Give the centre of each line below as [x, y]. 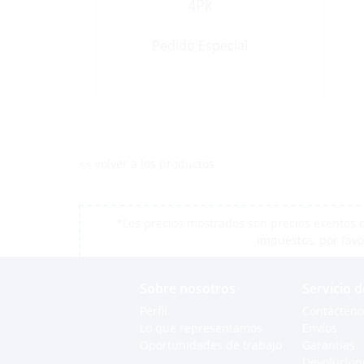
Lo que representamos [201, 328]
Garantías [329, 345]
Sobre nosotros [188, 289]
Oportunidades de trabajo [211, 345]
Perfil [154, 311]
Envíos [320, 328]
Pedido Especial [199, 45]
